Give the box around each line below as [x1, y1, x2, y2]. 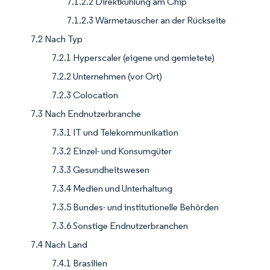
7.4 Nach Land [31, 239, 87, 251]
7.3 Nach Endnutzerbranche [31, 108, 141, 120]
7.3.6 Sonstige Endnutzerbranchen [52, 220, 188, 232]
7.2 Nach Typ [31, 33, 83, 45]
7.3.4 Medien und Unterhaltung [52, 183, 172, 195]
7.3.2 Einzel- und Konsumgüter [52, 145, 172, 157]
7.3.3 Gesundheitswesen [52, 164, 149, 176]
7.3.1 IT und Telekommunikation [52, 127, 178, 139]
